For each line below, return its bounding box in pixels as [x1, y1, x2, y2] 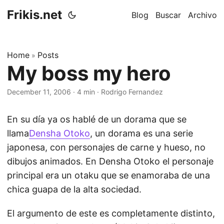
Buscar [155, 10, 181, 20]
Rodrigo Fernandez [101, 87, 163, 96]
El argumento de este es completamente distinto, [7, 208, 215, 218]
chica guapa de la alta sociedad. [7, 184, 141, 194]
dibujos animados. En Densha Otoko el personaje [7, 156, 213, 166]
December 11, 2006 [7, 87, 71, 96]
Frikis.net [7, 7, 62, 22]
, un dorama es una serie [90, 128, 193, 138]
